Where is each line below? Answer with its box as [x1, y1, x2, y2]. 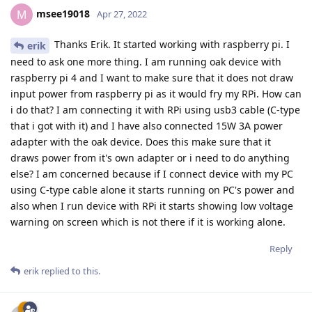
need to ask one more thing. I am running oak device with [10, 55, 281, 69]
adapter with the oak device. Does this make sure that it [10, 135, 271, 149]
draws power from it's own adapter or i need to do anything [10, 151, 290, 165]
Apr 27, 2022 [97, 8, 147, 21]
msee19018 [36, 7, 90, 21]
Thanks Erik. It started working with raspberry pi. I [52, 38, 290, 52]
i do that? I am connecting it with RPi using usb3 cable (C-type [10, 103, 300, 117]
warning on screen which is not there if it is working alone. [10, 215, 286, 229]
